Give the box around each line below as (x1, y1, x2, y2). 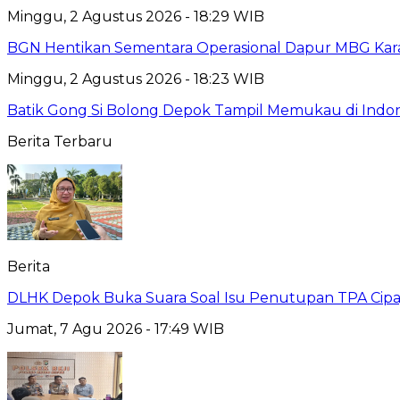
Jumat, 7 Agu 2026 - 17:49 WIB (7, 320, 224, 337)
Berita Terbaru (7, 132, 112, 150)
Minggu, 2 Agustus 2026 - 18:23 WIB (7, 70, 264, 87)
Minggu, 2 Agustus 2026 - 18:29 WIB (7, 7, 264, 25)
